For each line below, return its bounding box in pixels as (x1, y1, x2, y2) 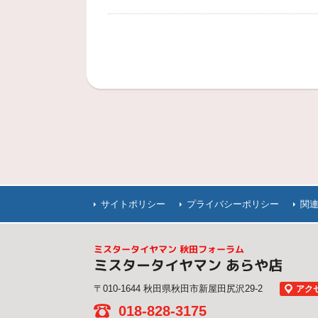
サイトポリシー (101, 199, 165, 209)
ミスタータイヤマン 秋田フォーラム (94, 242, 245, 256)
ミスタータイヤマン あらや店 (93, 254, 283, 275)
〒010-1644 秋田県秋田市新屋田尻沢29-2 (94, 283, 263, 294)
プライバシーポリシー (187, 199, 279, 209)
